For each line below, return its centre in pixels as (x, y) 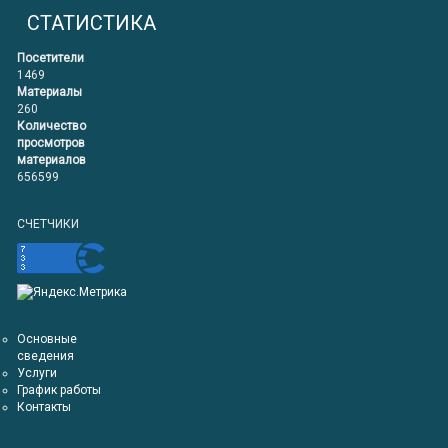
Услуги (37, 373)
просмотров (51, 143)
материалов (51, 160)
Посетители (50, 58)
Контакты (44, 407)
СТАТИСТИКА (91, 23)
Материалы (49, 92)
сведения (45, 356)
